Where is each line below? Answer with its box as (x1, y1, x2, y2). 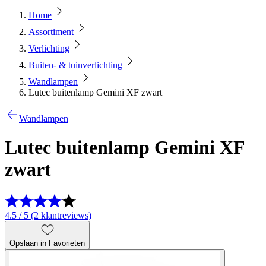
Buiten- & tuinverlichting (28, 60, 122, 70)
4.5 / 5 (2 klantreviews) (5, 210, 91, 220)
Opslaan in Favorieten (9, 238, 85, 248)
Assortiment (28, 27, 74, 37)
